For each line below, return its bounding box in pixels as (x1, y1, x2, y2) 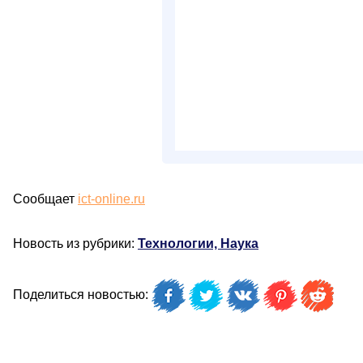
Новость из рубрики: (13, 237, 138, 250)
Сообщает (13, 192, 78, 206)
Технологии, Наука (138, 237, 258, 250)
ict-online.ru (78, 192, 145, 206)
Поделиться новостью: (13, 288, 152, 302)
